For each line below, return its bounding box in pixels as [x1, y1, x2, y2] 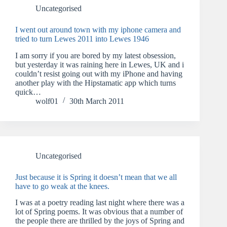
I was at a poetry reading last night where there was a [15, 198, 184, 207]
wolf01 [35, 96, 58, 105]
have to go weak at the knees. [15, 181, 109, 191]
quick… [15, 87, 41, 96]
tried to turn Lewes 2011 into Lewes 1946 [15, 34, 149, 43]
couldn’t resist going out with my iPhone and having [15, 69, 182, 78]
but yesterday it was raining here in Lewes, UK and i [15, 60, 184, 69]
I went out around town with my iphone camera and [15, 25, 181, 34]
